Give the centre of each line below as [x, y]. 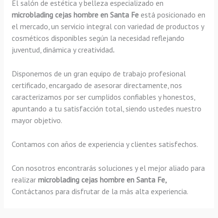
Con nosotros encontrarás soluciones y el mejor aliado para [108, 168]
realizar [25, 179]
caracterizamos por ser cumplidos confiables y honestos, [103, 97]
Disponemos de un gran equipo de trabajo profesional [99, 73]
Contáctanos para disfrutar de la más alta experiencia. [100, 191]
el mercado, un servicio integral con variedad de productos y [108, 27]
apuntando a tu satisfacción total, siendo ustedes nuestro [106, 108]
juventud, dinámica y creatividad [62, 50]
